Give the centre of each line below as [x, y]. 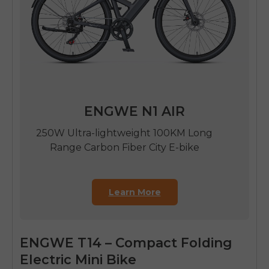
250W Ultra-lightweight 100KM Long [125, 133]
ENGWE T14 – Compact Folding [126, 242]
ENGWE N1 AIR [134, 111]
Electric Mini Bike [78, 259]
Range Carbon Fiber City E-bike [124, 147]
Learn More [134, 192]
